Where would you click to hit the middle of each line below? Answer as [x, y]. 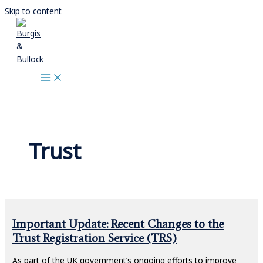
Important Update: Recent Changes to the [118, 223]
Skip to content [33, 11]
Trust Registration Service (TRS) [94, 237]
